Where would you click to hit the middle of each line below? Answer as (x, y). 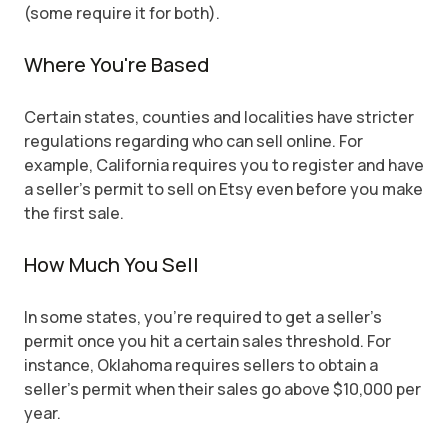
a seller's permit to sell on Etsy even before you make (223, 189)
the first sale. (74, 213)
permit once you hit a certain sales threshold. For (207, 341)
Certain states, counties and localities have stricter (219, 117)
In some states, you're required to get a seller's (203, 317)
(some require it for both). (122, 13)
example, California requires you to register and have (224, 165)
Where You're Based (116, 64)
